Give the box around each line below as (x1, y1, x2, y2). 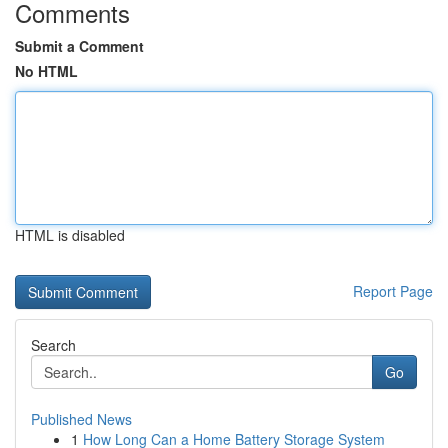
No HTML (15, 61, 78, 81)
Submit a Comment (15, 36, 144, 56)
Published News (31, 409, 132, 429)
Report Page (353, 281, 433, 301)
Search (31, 335, 76, 355)
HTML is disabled (15, 225, 125, 245)
